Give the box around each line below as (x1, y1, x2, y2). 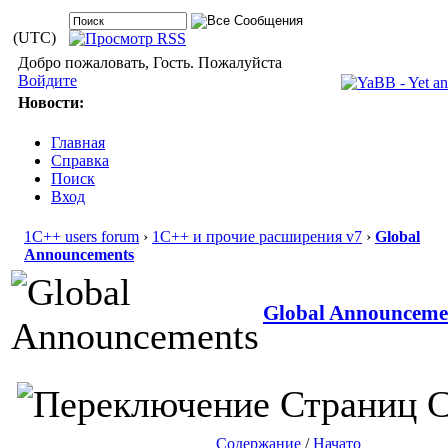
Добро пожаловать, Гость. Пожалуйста (17, 54, 282, 71)
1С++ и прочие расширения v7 (152, 228, 362, 245)
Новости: (17, 94, 84, 111)
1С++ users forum (24, 228, 139, 245)
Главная (51, 134, 105, 151)
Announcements (24, 246, 134, 263)
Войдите (17, 72, 77, 89)
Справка (51, 152, 109, 169)
